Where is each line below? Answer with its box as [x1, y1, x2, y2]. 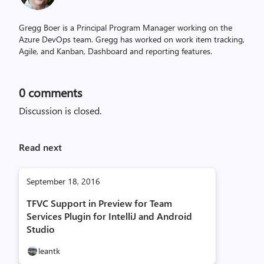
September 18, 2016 [27, 176, 100, 187]
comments [25, 84, 82, 100]
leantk [38, 245, 60, 256]
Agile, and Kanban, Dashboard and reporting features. [19, 45, 212, 57]
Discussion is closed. [19, 104, 101, 117]
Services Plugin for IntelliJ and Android [27, 210, 192, 222]
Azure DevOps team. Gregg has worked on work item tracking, [19, 34, 245, 45]
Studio [27, 223, 55, 235]
